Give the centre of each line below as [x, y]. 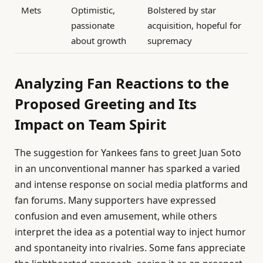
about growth [99, 41]
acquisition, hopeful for [195, 26]
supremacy [170, 41]
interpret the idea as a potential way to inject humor [130, 232]
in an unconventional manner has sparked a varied [127, 168]
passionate [93, 26]
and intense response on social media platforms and [131, 184]
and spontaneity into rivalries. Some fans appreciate [130, 247]
